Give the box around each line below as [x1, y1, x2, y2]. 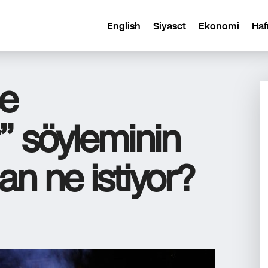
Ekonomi [199, 19, 239, 33]
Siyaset [153, 19, 186, 33]
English [107, 19, 141, 33]
